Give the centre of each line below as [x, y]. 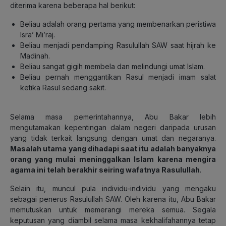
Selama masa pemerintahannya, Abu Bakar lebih [113, 117]
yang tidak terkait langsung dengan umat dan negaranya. [113, 138]
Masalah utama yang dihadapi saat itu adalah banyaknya [113, 148]
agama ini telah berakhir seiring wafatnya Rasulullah [105, 169]
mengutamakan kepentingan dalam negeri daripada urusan [113, 127]
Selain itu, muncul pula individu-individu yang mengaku [113, 188]
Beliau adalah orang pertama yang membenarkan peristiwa [118, 24]
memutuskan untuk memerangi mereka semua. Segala [113, 209]
